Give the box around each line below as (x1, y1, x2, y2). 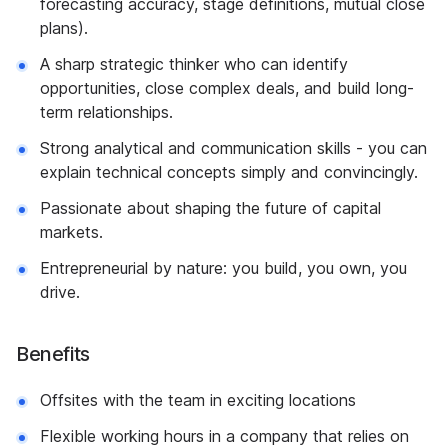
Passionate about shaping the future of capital (40, 198, 381, 218)
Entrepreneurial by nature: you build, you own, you (40, 258, 407, 278)
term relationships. (40, 102, 173, 122)
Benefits (16, 342, 90, 366)
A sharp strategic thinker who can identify (40, 54, 348, 74)
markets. (40, 222, 103, 242)
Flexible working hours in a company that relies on (40, 426, 409, 446)
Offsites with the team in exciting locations (40, 390, 356, 410)
